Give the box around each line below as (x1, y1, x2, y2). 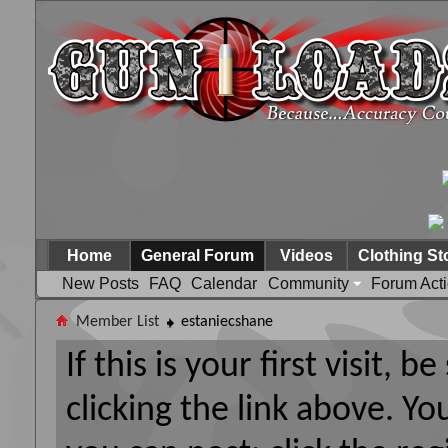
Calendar (191, 275, 257, 292)
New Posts (62, 275, 139, 292)
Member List (76, 314, 159, 330)
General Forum (141, 247, 254, 264)
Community (268, 275, 349, 292)
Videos (279, 247, 333, 264)
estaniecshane (181, 314, 273, 330)
